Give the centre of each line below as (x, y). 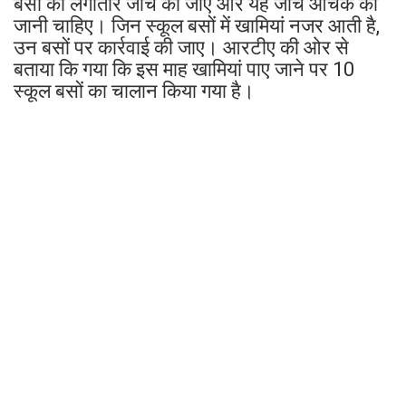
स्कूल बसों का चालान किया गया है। (134, 91)
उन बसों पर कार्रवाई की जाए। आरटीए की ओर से (181, 47)
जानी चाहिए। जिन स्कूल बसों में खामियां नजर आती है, (197, 25)
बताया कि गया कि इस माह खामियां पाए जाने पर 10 (184, 69)
